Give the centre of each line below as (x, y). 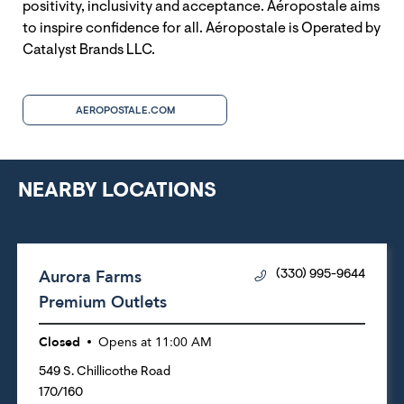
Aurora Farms (90, 277)
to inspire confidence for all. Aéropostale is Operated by (202, 28)
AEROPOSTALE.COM (125, 110)
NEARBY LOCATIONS (117, 191)
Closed (60, 342)
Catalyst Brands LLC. (89, 50)
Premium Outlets (103, 302)
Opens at (125, 342)
